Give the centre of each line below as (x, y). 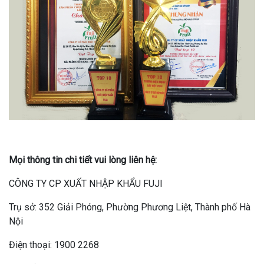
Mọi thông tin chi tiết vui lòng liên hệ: (83, 160)
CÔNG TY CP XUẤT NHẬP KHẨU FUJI (86, 184)
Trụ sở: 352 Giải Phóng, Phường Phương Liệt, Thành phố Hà (130, 207)
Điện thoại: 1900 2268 (55, 245)
